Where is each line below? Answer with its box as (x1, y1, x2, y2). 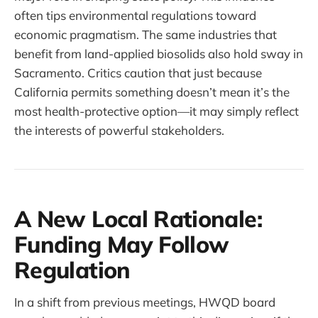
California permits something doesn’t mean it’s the (14, 84, 290, 100)
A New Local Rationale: (14, 204, 262, 234)
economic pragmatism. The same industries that (14, 27, 277, 43)
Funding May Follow (14, 230, 229, 259)
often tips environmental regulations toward (14, 8, 256, 23)
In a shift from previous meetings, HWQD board (14, 295, 275, 310)
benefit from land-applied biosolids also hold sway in (14, 46, 303, 62)
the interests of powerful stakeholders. (14, 123, 224, 138)
